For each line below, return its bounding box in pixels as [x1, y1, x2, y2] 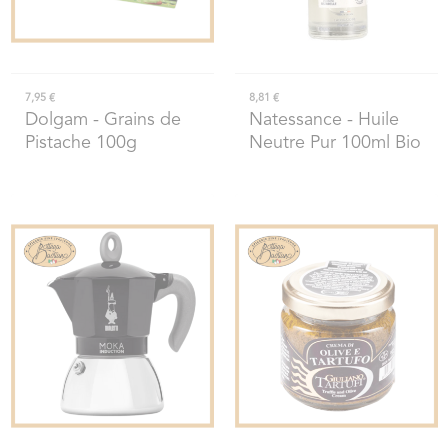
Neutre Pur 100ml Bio [248, 134, 421, 153]
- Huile [341, 111, 399, 130]
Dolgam [24, 111, 88, 130]
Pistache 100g [24, 134, 137, 153]
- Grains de [87, 111, 181, 130]
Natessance [248, 111, 342, 130]
